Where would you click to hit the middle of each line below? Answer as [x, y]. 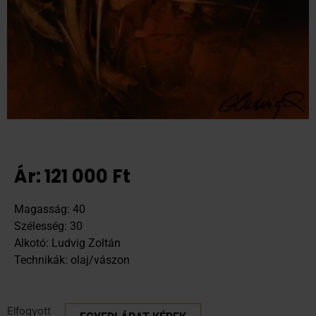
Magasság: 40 [50, 209]
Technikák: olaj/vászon [72, 260]
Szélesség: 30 [48, 226]
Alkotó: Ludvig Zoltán [67, 243]
